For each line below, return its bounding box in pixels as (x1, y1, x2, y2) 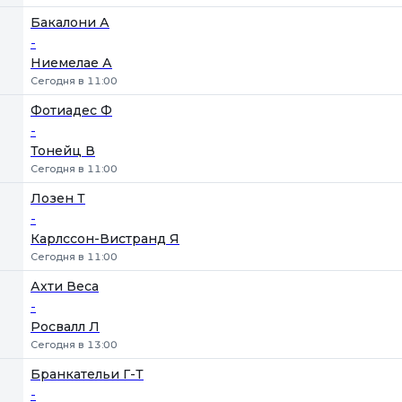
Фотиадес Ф (31, 102, 112, 118)
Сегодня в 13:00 (31, 338, 118, 351)
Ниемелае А (31, 55, 112, 71)
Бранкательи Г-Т (31, 366, 144, 382)
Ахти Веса (31, 278, 99, 294)
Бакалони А (31, 14, 109, 31)
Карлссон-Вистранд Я (31, 231, 179, 247)
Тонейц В (31, 143, 95, 159)
